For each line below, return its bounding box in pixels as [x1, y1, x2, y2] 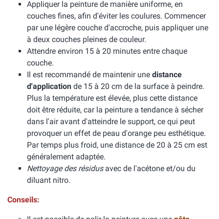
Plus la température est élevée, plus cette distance [27, 93, 197, 103]
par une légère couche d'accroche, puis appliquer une [27, 23, 208, 32]
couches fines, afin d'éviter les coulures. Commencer [27, 11, 206, 21]
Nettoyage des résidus [27, 164, 103, 173]
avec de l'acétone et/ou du [103, 164, 196, 173]
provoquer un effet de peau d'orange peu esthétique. [27, 129, 206, 138]
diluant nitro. [27, 175, 70, 185]
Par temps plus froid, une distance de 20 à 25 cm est [27, 140, 207, 150]
